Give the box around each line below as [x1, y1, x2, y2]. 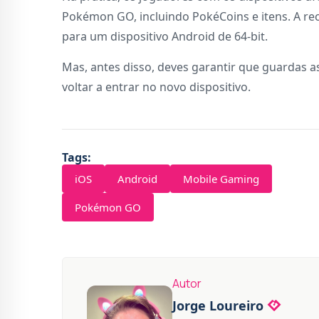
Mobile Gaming [183, 172, 259, 187]
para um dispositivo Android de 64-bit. [62, 28, 268, 45]
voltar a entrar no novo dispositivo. [62, 79, 251, 95]
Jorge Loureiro [172, 297, 263, 315]
